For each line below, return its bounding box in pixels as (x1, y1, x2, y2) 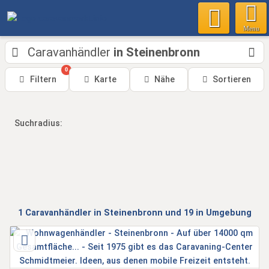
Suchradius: (14, 118, 62, 128)
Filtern (29, 74, 56, 85)
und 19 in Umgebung (162, 208, 252, 218)
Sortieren (213, 74, 252, 85)
